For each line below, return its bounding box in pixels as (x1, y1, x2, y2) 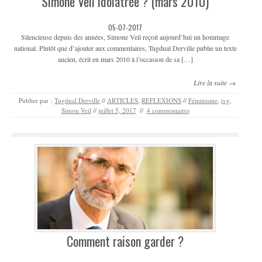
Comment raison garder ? (67, 231, 184, 250)
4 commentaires (146, 105, 189, 115)
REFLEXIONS (142, 95, 181, 105)
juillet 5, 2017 (98, 105, 136, 115)
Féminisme (188, 95, 218, 105)
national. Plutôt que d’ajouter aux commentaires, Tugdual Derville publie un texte (13, 43, 237, 53)
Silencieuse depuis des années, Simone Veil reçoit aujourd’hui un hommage (21, 32, 229, 42)
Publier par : (19, 95, 54, 105)
